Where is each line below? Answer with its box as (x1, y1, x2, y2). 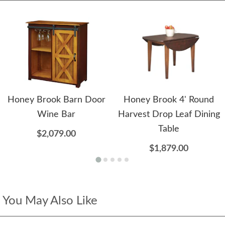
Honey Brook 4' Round (124, 95, 214, 105)
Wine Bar (37, 110, 75, 120)
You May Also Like (3, 195, 97, 207)
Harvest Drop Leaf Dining (118, 110, 220, 120)
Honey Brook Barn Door (7, 95, 105, 105)
